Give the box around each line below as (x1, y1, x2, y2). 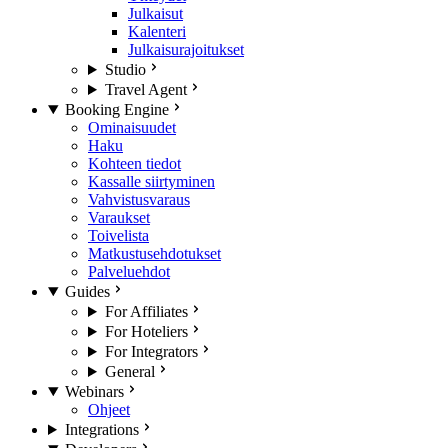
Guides (64, 283, 110, 300)
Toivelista (88, 227, 149, 244)
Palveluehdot (88, 263, 170, 280)
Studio (104, 61, 146, 78)
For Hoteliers (104, 323, 188, 340)
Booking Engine (64, 101, 169, 118)
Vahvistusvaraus (88, 191, 190, 208)
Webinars (64, 383, 124, 400)
